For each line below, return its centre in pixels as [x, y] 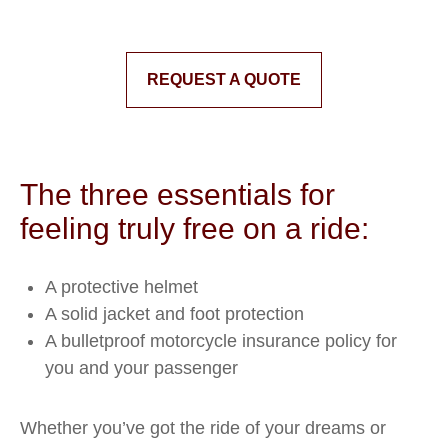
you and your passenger [141, 368]
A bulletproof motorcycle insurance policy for [221, 341]
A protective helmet [124, 287]
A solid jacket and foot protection [174, 314]
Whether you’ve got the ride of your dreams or [203, 428]
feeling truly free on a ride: [194, 228]
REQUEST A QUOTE [224, 79]
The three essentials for [177, 194]
